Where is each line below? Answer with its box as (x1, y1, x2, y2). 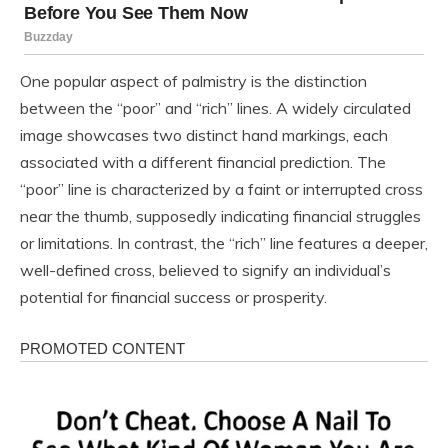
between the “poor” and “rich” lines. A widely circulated (20, 98, 411, 119)
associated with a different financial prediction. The (20, 152, 386, 173)
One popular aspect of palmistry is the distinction (20, 71, 367, 92)
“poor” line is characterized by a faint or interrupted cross (20, 179, 423, 200)
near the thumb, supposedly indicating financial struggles (20, 206, 421, 227)
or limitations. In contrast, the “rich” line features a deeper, (20, 233, 428, 254)
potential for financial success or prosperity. (20, 287, 327, 308)
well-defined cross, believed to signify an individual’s (20, 260, 391, 281)
